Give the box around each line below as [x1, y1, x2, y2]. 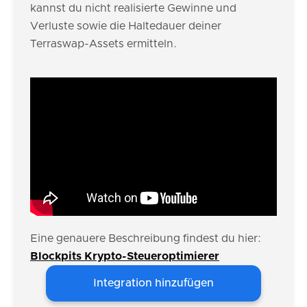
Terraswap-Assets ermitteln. [30, 38, 177, 49]
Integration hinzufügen [93, 278, 214, 289]
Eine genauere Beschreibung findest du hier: [30, 233, 261, 245]
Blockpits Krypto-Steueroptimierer [30, 251, 219, 262]
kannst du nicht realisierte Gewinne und [30, 3, 236, 14]
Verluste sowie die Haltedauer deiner [30, 21, 221, 32]
